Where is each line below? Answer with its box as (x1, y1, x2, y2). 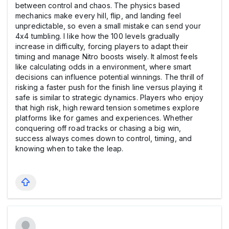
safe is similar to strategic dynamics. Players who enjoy (15, 93, 204, 102)
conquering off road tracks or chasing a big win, (15, 123, 181, 132)
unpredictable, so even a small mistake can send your (15, 21, 201, 30)
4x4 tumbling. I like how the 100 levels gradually (15, 31, 180, 40)
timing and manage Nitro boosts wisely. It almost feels (15, 52, 198, 61)
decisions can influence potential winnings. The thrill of (15, 72, 204, 81)
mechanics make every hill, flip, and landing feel (15, 11, 181, 20)
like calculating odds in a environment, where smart (15, 62, 192, 71)
